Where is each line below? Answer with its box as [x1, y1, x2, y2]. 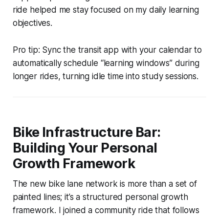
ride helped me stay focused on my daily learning [12, 4, 199, 15]
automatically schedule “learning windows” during [12, 58, 199, 68]
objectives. [12, 18, 52, 28]
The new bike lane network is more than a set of [12, 178, 197, 189]
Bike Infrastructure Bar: [12, 124, 161, 140]
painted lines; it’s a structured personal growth [12, 192, 188, 202]
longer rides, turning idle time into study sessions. [12, 71, 198, 81]
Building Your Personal [12, 139, 157, 156]
